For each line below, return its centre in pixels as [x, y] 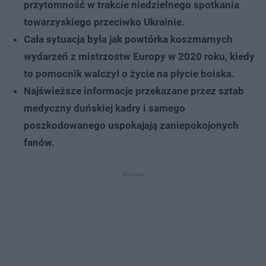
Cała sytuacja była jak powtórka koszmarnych [128, 39]
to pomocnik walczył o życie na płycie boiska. [129, 73]
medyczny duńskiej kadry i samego [104, 108]
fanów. [39, 142]
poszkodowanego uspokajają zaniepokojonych [131, 125]
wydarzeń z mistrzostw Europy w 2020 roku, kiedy [139, 56]
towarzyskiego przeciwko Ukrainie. [104, 22]
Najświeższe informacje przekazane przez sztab [134, 91]
